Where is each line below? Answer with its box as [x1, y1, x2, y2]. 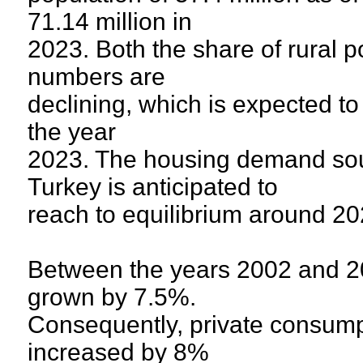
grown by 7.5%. [28, 284, 196, 310]
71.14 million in [28, 8, 192, 35]
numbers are [28, 63, 165, 90]
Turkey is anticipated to [28, 173, 278, 200]
